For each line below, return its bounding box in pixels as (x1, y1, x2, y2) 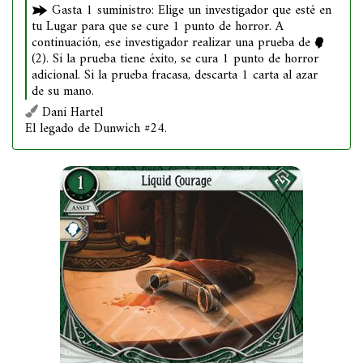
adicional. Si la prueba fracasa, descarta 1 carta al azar (32, 64, 318, 87)
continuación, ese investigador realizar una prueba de (32, 32, 314, 54)
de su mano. (32, 80, 94, 103)
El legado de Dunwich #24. (25, 117, 167, 140)
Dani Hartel (38, 101, 103, 124)
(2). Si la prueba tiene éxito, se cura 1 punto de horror (32, 48, 318, 70)
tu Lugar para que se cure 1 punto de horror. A (32, 15, 284, 38)
